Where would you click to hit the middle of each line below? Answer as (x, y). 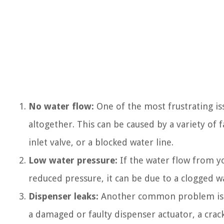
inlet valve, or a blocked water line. (101, 142)
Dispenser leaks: (63, 196)
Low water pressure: (73, 160)
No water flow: (61, 106)
